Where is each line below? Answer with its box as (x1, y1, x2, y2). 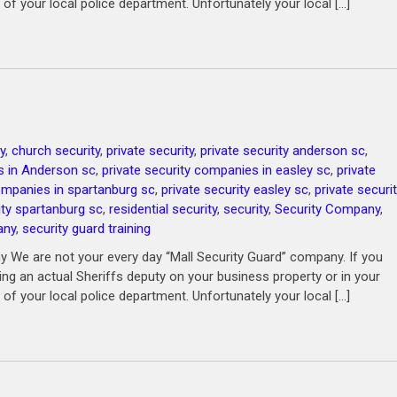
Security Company (275, 201, 380, 217)
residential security (109, 201, 217, 217)
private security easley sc (161, 182, 308, 198)
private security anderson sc (200, 143, 365, 159)
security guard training (22, 221, 151, 237)
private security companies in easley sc (102, 162, 331, 178)
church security (12, 143, 100, 159)
